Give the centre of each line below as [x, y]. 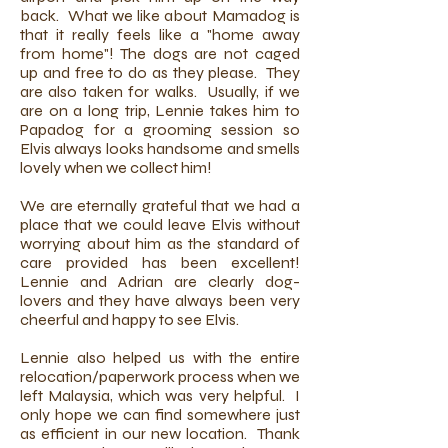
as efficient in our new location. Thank [160, 433]
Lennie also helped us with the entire [160, 357]
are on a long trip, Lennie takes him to [160, 110]
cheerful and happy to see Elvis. [129, 319]
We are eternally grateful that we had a [160, 205]
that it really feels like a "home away [160, 34]
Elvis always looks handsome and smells [160, 148]
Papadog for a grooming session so [160, 129]
